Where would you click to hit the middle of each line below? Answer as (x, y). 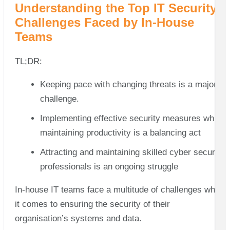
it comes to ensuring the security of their (92, 204)
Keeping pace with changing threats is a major (128, 84)
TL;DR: (28, 61)
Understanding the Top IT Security (116, 8)
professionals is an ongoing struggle (109, 166)
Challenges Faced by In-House (104, 23)
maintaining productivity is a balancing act (120, 132)
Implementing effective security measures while (131, 118)
